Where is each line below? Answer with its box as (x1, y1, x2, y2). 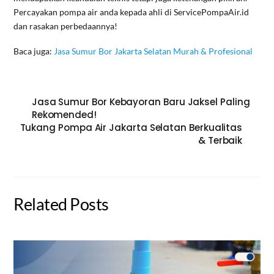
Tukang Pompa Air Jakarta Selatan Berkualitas (20, 120, 243, 134)
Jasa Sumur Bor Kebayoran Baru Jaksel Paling (31, 95, 250, 108)
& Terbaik (198, 133, 243, 147)
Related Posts (13, 194, 109, 215)
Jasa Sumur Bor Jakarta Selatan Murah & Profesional (54, 46, 253, 57)
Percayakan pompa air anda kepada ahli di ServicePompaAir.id (13, 7, 250, 18)
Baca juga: (13, 46, 54, 57)
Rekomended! (31, 108, 97, 121)
